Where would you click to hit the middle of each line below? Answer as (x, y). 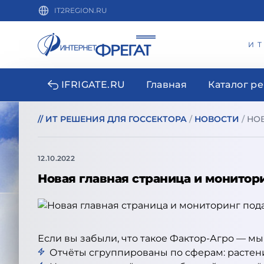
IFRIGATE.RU (93, 85)
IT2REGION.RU (81, 10)
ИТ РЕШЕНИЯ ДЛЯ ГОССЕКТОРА (116, 119)
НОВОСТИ (217, 119)
